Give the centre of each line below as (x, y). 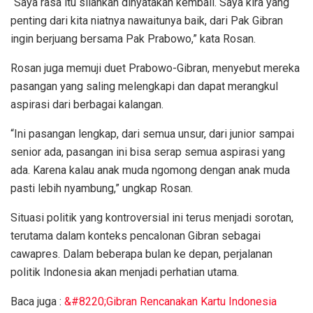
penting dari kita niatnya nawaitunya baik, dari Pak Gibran (147, 20)
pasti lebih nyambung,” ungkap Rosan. (102, 188)
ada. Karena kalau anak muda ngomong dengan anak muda (150, 170)
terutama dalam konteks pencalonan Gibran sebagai (136, 235)
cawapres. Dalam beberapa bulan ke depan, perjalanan (141, 254)
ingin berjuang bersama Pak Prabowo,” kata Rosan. (133, 38)
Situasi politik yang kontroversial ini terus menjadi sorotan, (152, 217)
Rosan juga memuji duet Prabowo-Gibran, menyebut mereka (155, 68)
